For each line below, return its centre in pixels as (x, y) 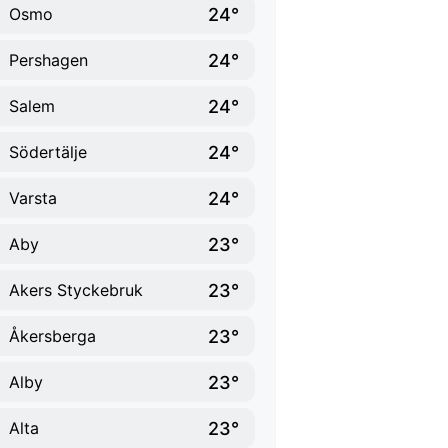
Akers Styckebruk (76, 290)
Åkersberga (52, 336)
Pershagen (48, 60)
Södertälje (48, 152)
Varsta (33, 198)
